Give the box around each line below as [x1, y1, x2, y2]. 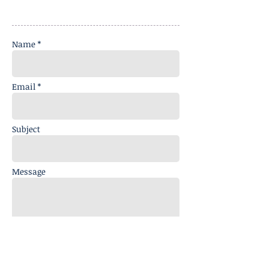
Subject [12, 123, 40, 135]
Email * [12, 81, 41, 92]
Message [12, 166, 45, 177]
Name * [12, 38, 41, 50]
